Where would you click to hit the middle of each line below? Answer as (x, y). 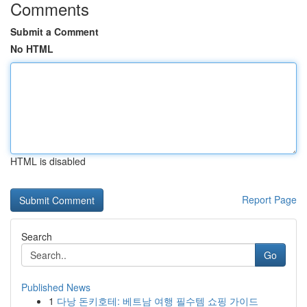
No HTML (32, 49)
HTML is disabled (48, 161)
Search (37, 236)
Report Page (269, 199)
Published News (56, 287)
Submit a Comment (54, 32)
